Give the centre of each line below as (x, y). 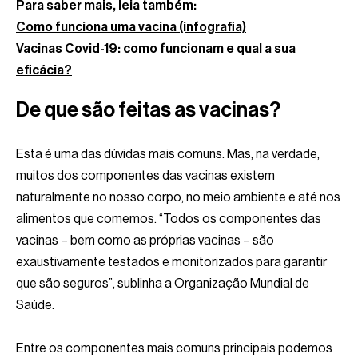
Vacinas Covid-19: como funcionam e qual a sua (156, 48)
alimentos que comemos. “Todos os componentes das (169, 219)
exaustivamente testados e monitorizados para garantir (171, 262)
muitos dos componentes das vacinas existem (145, 175)
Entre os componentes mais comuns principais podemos (174, 348)
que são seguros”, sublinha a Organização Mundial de (163, 283)
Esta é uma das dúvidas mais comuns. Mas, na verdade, (168, 154)
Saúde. (35, 305)
